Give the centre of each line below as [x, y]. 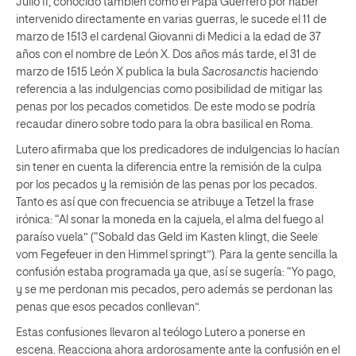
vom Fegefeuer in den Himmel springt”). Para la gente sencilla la [177, 255]
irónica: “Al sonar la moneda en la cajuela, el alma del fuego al [170, 220]
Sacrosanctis [235, 72]
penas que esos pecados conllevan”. [108, 307]
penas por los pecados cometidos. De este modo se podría [166, 107]
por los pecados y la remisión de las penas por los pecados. [166, 185]
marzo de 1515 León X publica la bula [109, 72]
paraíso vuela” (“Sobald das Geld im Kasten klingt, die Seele [167, 237]
